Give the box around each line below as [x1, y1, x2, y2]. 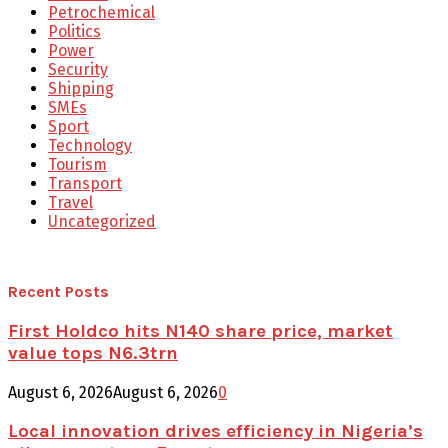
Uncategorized [48, 212, 156, 232]
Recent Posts [8, 282, 109, 302]
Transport [48, 174, 122, 194]
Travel [48, 193, 93, 213]
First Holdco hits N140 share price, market [8, 319, 393, 342]
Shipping [48, 79, 114, 99]
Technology [48, 136, 132, 156]
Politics [48, 22, 101, 42]
